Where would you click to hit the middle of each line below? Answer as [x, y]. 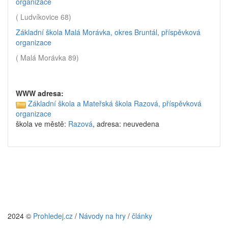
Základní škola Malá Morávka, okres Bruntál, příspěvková [108, 32]
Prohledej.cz [53, 216]
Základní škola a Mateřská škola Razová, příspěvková [115, 103]
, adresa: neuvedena [126, 124]
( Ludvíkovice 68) [44, 17]
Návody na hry [102, 216]
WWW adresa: [40, 93]
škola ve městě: [42, 124]
